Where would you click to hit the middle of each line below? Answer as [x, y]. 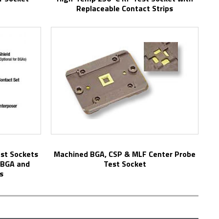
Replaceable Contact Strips [125, 8]
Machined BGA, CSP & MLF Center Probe [57, 154]
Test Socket [125, 164]
